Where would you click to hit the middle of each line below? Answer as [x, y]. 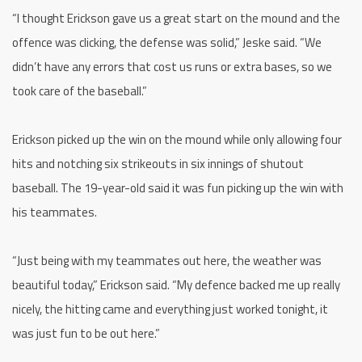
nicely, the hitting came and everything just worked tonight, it [170, 309]
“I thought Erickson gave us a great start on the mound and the [176, 19]
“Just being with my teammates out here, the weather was [167, 261]
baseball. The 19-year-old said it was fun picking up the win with [178, 188]
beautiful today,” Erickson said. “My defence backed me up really [176, 285]
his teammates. [55, 213]
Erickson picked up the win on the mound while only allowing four [177, 140]
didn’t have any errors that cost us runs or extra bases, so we [172, 67]
